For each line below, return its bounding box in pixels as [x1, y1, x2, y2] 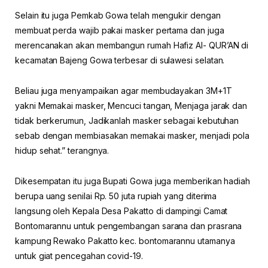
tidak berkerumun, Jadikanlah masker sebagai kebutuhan [15, 115, 239, 126]
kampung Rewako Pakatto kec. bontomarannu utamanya [15, 235, 235, 246]
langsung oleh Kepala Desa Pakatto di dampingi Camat [15, 205, 228, 216]
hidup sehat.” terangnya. [15, 145, 109, 156]
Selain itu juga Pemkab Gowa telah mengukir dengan [15, 10, 221, 20]
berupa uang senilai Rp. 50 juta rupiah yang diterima [15, 190, 217, 201]
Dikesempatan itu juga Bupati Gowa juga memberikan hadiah [15, 175, 251, 186]
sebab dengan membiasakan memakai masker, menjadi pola [15, 130, 250, 141]
